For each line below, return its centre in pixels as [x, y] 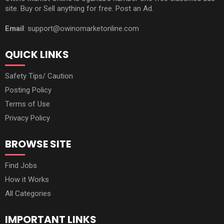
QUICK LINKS [37, 55]
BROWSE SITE [38, 144]
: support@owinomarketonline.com [81, 29]
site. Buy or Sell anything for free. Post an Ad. [79, 9]
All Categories [28, 194]
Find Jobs [21, 166]
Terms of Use [27, 104]
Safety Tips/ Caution [39, 76]
